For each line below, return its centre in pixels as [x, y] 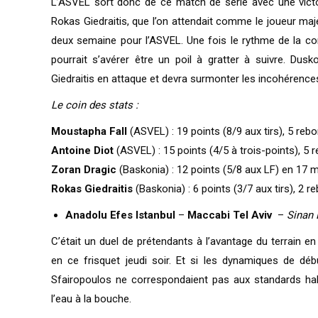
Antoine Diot [82, 150]
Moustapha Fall [89, 131]
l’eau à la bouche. [91, 299]
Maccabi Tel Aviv [228, 215]
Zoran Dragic [84, 170]
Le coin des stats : [95, 105]
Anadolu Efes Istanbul [120, 215]
